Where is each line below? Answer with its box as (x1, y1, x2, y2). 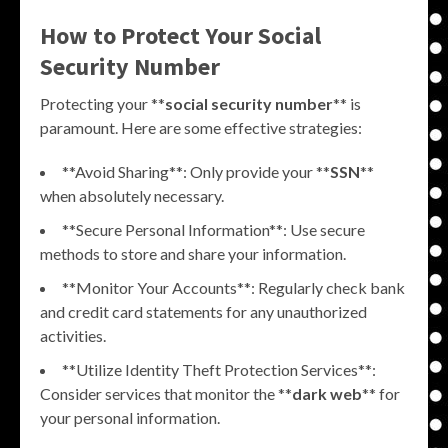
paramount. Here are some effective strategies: (40, 117, 362, 137)
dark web (292, 383, 362, 403)
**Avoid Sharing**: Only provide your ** (62, 161, 330, 181)
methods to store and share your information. (40, 243, 346, 263)
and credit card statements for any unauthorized (40, 301, 367, 321)
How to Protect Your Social (40, 19, 321, 51)
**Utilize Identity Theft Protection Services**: (62, 359, 376, 379)
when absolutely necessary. (40, 185, 224, 205)
